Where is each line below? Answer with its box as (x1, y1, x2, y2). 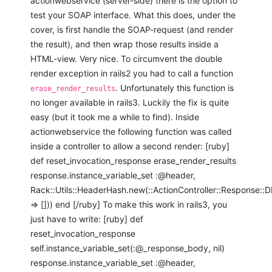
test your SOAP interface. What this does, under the (30, 10, 236, 21)
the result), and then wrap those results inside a (30, 39, 219, 50)
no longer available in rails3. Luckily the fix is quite (30, 97, 229, 108)
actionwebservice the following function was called (30, 126, 232, 137)
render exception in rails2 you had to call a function (30, 68, 233, 79)
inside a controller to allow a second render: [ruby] (30, 141, 229, 152)
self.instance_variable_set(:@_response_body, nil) (30, 243, 225, 254)
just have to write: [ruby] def (30, 214, 143, 225)
